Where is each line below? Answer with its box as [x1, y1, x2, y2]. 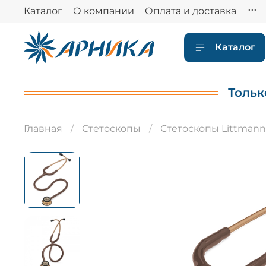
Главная [24, 122, 62, 134]
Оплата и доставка [145, 5, 236, 17]
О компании [73, 5, 134, 17]
